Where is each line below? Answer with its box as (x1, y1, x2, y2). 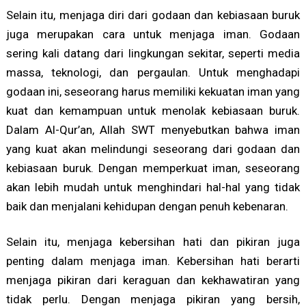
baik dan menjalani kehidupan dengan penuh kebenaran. (5, 199, 288, 214)
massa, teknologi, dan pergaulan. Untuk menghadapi (5, 66, 301, 80)
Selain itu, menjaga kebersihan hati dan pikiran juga (5, 235, 301, 249)
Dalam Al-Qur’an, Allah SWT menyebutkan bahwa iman (5, 123, 301, 137)
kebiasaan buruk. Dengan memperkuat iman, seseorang (5, 161, 301, 176)
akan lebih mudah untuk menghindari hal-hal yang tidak (5, 180, 301, 195)
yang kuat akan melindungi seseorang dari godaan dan (5, 142, 301, 156)
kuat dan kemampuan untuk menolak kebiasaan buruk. (5, 104, 301, 118)
